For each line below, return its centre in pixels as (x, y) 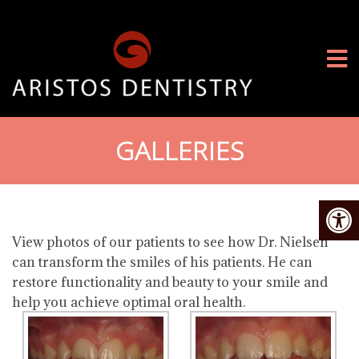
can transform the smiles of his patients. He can (162, 262)
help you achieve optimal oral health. (129, 302)
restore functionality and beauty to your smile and (170, 282)
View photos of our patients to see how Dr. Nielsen (170, 242)
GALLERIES (179, 150)
